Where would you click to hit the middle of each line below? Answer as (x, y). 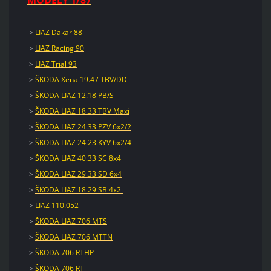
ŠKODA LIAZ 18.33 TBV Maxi (82, 111)
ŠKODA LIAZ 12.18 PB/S (74, 95)
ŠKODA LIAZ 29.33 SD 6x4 (78, 174)
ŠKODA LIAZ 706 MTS (71, 221)
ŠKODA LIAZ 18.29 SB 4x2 (79, 189)
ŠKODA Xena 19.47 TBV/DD (81, 79)
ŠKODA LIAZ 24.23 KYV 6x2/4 (83, 142)
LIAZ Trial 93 (56, 64)
